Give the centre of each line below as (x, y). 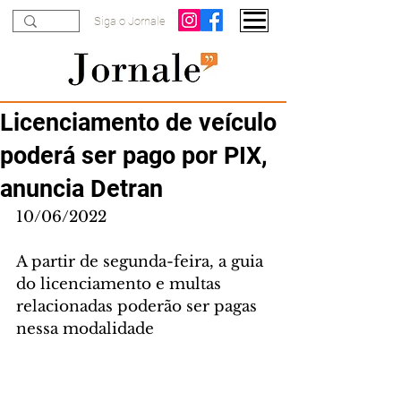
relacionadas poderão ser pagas (139, 307)
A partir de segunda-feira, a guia (142, 262)
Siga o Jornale (130, 21)
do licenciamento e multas (121, 284)
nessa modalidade (85, 329)
